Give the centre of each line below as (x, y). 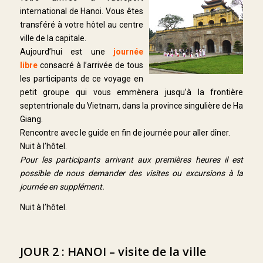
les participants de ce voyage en (82, 78)
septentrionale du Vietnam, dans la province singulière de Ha (131, 105)
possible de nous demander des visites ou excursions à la (131, 173)
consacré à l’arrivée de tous (92, 65)
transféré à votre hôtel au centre (82, 24)
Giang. (31, 119)
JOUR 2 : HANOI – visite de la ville (113, 252)
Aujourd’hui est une (67, 51)
